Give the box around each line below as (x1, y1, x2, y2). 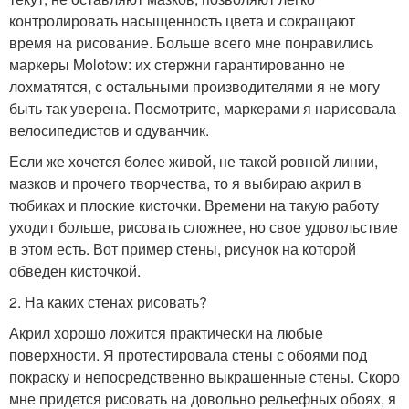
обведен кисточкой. (9, 260, 141, 281)
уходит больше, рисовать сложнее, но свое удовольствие (9, 216, 398, 237)
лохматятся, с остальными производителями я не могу (9, 76, 380, 97)
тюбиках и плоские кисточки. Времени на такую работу (9, 194, 379, 215)
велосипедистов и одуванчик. (9, 120, 209, 141)
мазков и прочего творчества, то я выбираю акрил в (9, 173, 362, 194)
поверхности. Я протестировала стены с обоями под (9, 344, 367, 365)
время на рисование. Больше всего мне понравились (9, 32, 373, 53)
